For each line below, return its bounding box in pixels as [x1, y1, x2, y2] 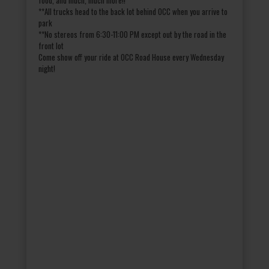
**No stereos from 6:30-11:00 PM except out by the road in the [38, 28, 226, 40]
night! [38, 62, 55, 74]
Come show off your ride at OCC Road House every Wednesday [38, 50, 224, 63]
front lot [38, 39, 64, 52]
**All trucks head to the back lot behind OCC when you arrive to [38, 5, 228, 17]
